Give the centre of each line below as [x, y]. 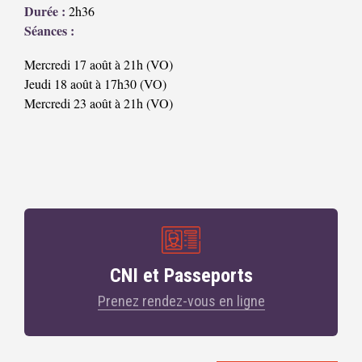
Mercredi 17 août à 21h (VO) [99, 65]
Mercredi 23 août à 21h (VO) [99, 103]
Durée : [45, 11]
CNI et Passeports [181, 276]
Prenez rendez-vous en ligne [181, 301]
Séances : [49, 31]
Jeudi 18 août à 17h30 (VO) [95, 84]
